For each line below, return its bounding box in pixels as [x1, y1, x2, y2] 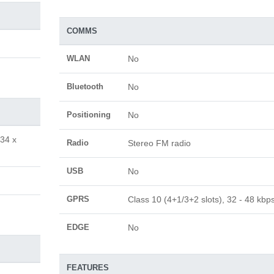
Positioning [66, 110, 111, 119]
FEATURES [66, 263, 109, 272]
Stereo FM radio [127, 138, 191, 148]
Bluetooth [66, 82, 103, 91]
